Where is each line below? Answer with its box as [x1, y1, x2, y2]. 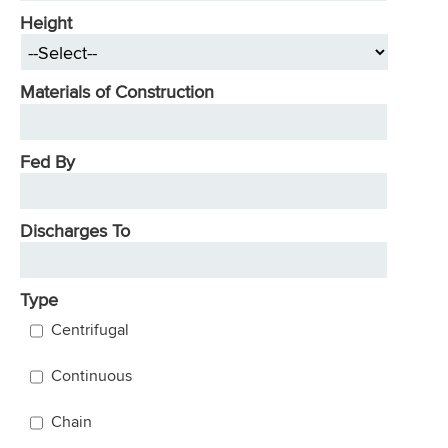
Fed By [20, 148, 75, 174]
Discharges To [20, 217, 130, 243]
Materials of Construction [20, 79, 214, 105]
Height [20, 9, 72, 35]
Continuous [51, 364, 132, 387]
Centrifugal [51, 318, 129, 341]
